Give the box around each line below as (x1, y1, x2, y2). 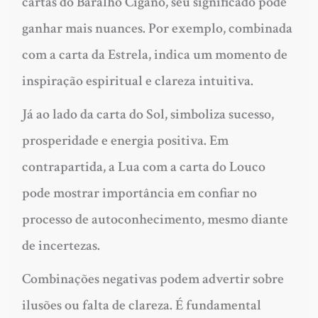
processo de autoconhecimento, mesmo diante (21, 210, 288, 229)
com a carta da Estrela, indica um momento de (21, 45, 287, 65)
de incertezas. (21, 236, 100, 256)
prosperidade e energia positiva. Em (21, 131, 229, 150)
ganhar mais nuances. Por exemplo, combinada (21, 19, 292, 38)
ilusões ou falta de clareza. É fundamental (21, 296, 261, 315)
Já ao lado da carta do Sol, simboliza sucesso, (21, 105, 274, 124)
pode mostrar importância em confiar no (21, 184, 257, 203)
